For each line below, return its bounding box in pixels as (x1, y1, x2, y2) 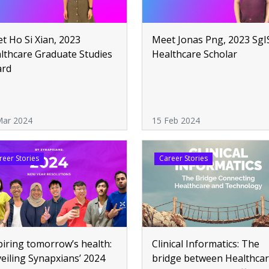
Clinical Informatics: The (152, 237, 259, 251)
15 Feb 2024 (152, 115, 200, 127)
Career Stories (159, 153, 208, 164)
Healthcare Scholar (152, 47, 237, 61)
